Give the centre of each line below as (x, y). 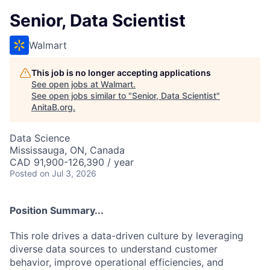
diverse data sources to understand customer (114, 249)
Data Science (40, 138)
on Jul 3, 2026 (68, 173)
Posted (24, 173)
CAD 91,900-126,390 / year (72, 162)
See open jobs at (66, 84)
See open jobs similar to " (82, 96)
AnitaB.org (52, 107)
